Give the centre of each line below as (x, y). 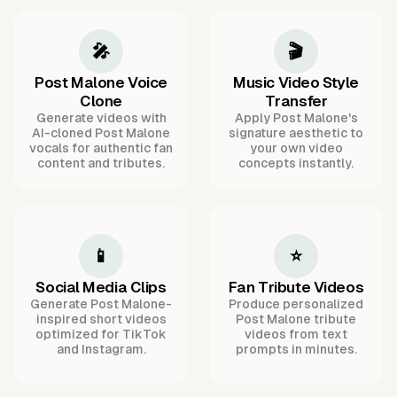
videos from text (296, 334)
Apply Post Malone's (296, 118)
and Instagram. (101, 349)
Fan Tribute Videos (296, 287)
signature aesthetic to (296, 133)
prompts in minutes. (296, 349)
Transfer (296, 101)
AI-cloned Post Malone (101, 133)
